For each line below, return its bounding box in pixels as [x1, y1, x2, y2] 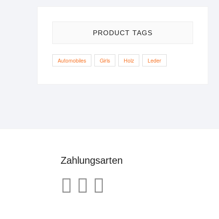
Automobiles [58, 56, 86, 64]
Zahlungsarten [60, 154, 123, 166]
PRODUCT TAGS [93, 28, 153, 37]
